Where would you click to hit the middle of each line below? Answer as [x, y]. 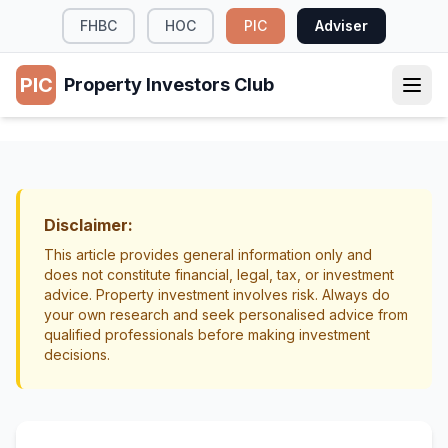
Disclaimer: [88, 225]
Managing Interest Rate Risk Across [190, 187]
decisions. [77, 354]
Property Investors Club [169, 84]
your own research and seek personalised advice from [226, 314]
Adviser [341, 25]
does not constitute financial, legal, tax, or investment [219, 274]
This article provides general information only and [208, 254]
